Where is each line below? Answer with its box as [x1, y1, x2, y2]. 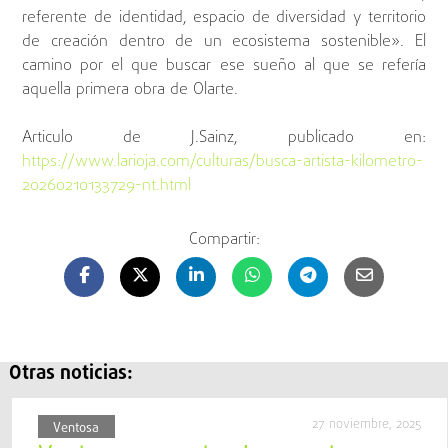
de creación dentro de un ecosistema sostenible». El [22, 30, 426, 55]
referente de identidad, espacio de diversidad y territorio [22, 6, 426, 31]
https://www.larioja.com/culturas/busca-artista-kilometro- [22, 150, 424, 175]
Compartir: [188, 228, 260, 253]
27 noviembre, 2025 [312, 414, 422, 434]
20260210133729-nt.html [22, 174, 197, 199]
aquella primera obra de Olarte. [22, 78, 239, 103]
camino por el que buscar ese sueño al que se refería [22, 54, 426, 79]
